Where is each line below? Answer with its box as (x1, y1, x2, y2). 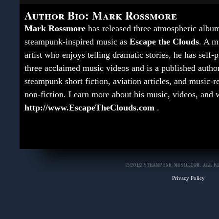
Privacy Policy (172, 175, 205, 181)
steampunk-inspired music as (24, 37, 130, 47)
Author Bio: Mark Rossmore (24, 7, 177, 24)
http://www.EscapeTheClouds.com (24, 103, 154, 113)
